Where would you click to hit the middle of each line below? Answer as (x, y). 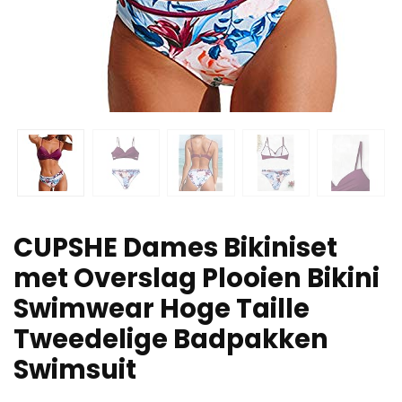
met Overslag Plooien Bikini (197, 278)
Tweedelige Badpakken (171, 339)
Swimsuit (75, 369)
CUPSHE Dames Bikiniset (175, 247)
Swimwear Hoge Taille (162, 308)
